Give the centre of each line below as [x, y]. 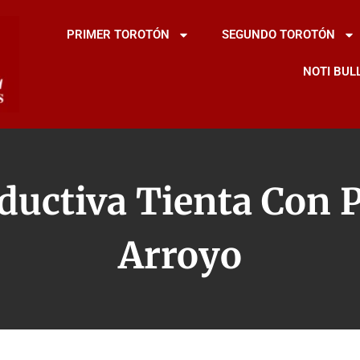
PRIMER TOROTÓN [118, 35]
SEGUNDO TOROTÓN [278, 35]
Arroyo [180, 256]
